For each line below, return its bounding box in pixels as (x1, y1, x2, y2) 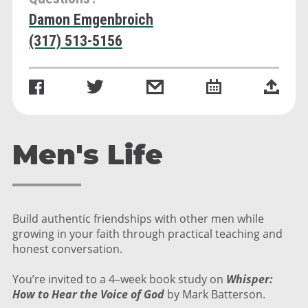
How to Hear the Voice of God (12, 287, 164, 302)
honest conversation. (12, 241, 122, 256)
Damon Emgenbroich (29, 11, 153, 28)
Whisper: (226, 272, 273, 287)
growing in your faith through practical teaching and (12, 226, 283, 241)
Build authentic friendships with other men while (12, 211, 264, 226)
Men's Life (12, 137, 163, 171)
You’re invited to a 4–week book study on (12, 272, 226, 287)
